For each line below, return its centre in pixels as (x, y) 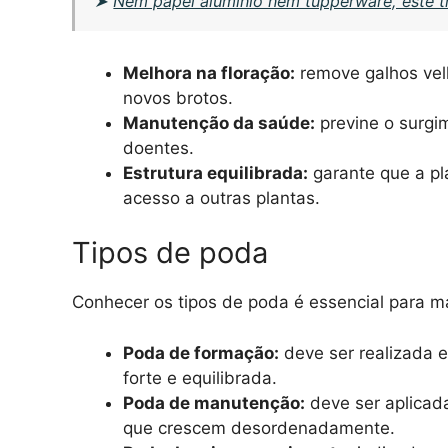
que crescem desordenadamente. (259, 427)
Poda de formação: (201, 352)
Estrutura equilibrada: (215, 172)
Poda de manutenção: (214, 402)
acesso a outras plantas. (221, 197)
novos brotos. (178, 97)
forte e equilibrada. (200, 377)
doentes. (158, 147)
